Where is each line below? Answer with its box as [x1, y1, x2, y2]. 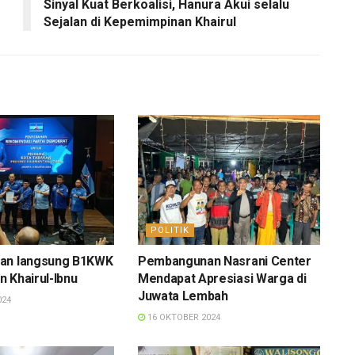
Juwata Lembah [137, 288, 231, 304]
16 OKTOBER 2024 [144, 312, 220, 323]
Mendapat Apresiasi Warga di [137, 271, 307, 287]
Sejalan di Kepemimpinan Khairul [44, 13, 236, 29]
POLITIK [150, 225, 189, 236]
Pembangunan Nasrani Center [137, 254, 311, 269]
